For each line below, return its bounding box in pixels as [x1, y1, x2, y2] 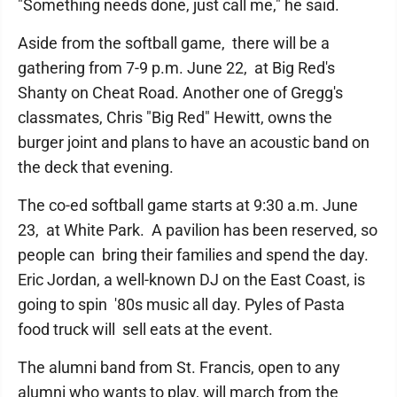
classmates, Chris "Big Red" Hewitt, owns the [18, 108, 332, 127]
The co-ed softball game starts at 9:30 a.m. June [18, 196, 358, 214]
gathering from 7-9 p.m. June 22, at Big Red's [18, 58, 335, 77]
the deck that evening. [18, 158, 174, 176]
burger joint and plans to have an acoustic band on [18, 133, 370, 152]
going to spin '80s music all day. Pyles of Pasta [18, 295, 345, 314]
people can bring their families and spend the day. [18, 245, 369, 264]
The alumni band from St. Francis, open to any [18, 358, 340, 377]
